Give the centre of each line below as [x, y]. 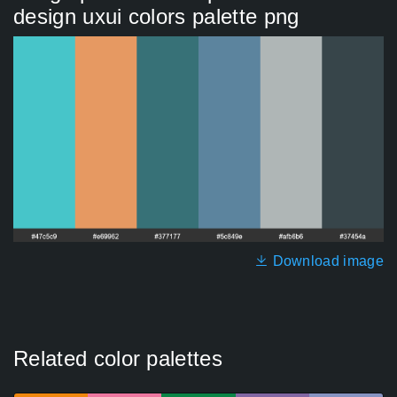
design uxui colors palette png [156, 17]
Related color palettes [118, 359]
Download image [326, 261]
